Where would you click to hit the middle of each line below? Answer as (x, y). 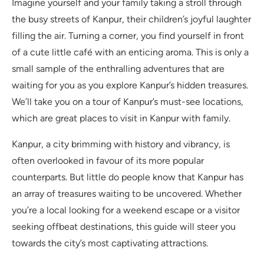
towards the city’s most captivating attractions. (110, 243)
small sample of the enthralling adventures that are (118, 69)
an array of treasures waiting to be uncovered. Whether (127, 194)
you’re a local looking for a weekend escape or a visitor (126, 210)
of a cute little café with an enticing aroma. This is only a (130, 52)
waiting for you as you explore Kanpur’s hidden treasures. (130, 85)
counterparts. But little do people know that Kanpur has (128, 177)
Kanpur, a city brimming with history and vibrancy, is (121, 144)
